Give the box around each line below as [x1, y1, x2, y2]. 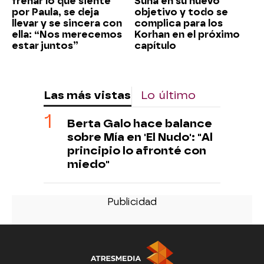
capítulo [134, 39, 176, 51]
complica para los [134, 17, 223, 29]
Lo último [141, 88, 196, 102]
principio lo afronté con [67, 143, 206, 157]
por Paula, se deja [12, 6, 99, 18]
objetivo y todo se [134, 6, 228, 18]
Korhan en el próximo [134, 28, 240, 40]
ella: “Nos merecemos [12, 28, 122, 40]
